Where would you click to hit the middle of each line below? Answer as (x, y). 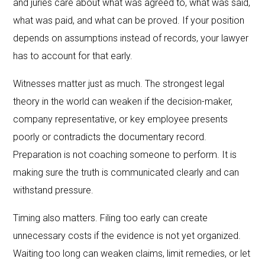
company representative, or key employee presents (121, 119)
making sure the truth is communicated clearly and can (126, 172)
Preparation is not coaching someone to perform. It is (125, 154)
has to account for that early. (73, 56)
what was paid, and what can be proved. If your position (129, 20)
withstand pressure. (54, 190)
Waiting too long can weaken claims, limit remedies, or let (132, 253)
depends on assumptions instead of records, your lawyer (131, 38)
